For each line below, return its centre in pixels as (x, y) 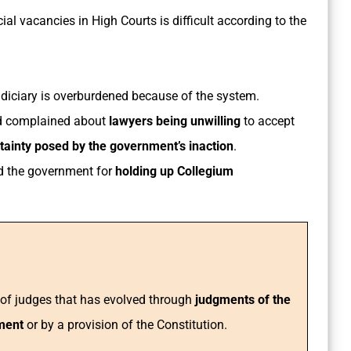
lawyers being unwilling (175, 121)
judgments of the (243, 300)
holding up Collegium (174, 172)
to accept (268, 121)
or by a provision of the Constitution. (127, 325)
